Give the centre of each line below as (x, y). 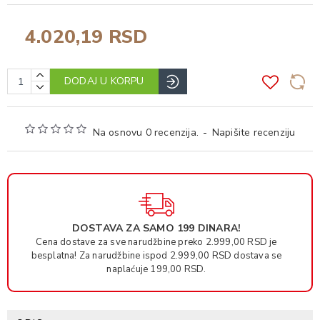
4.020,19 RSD (86, 37)
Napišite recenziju (254, 133)
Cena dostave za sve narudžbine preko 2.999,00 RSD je (156, 242)
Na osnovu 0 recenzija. (146, 133)
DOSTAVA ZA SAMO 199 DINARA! (156, 229)
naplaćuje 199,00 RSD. (156, 270)
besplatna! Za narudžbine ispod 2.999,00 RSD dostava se (156, 256)
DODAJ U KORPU (104, 81)
